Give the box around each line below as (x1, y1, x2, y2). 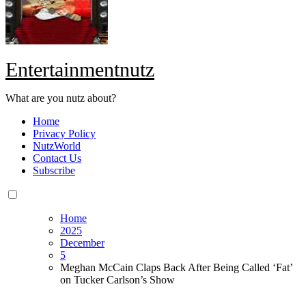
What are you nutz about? (5, 92, 116, 105)
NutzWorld (33, 140, 81, 152)
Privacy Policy (33, 128, 96, 140)
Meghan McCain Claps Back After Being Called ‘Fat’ (60, 262, 292, 274)
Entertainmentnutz (5, 58, 154, 81)
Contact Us (33, 152, 81, 165)
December (60, 237, 105, 249)
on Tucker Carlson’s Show (60, 274, 175, 286)
